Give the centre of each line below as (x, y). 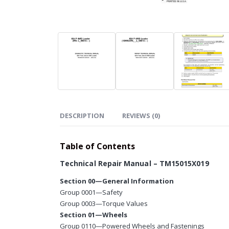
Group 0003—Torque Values (104, 204)
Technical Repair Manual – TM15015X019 (134, 164)
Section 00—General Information (117, 181)
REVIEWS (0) (141, 116)
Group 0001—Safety (91, 192)
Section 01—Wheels (94, 215)
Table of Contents (97, 146)
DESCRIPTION (82, 116)
